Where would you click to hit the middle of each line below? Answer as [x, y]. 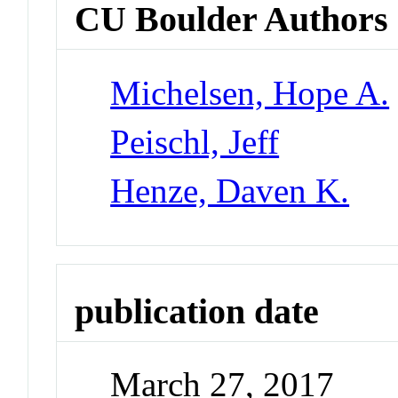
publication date [197, 311]
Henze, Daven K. [230, 190]
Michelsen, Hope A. [250, 92]
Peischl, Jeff [195, 141]
